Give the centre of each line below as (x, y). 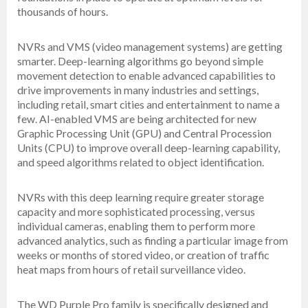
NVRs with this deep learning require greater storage (141, 197)
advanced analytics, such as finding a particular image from (153, 241)
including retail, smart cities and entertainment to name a (148, 104)
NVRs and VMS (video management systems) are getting (150, 47)
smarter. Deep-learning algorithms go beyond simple (140, 61)
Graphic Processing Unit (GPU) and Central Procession (144, 133)
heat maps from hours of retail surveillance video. (131, 269)
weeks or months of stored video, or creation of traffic (143, 255)
